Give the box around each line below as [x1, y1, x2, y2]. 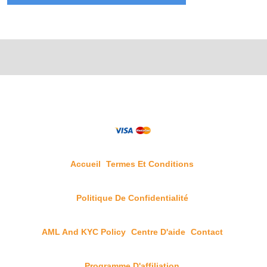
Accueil [70, 159, 101, 169]
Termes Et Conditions [106, 159, 194, 169]
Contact [190, 227, 223, 237]
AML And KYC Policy [41, 227, 126, 237]
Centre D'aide [131, 227, 185, 237]
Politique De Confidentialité [76, 193, 188, 203]
